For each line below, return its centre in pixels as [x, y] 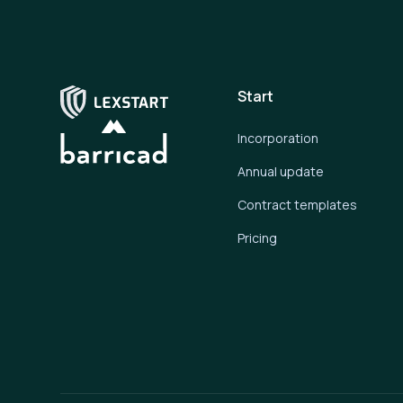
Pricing [258, 238]
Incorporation [278, 138]
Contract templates [298, 205]
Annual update [281, 171]
